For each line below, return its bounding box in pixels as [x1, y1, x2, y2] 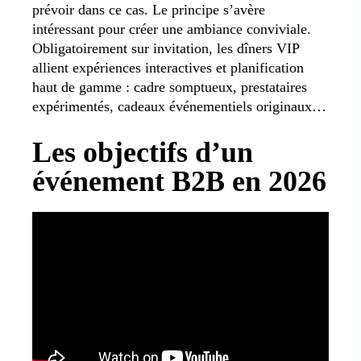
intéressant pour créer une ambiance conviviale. [32, 20, 311, 37]
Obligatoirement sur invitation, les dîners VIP [32, 39, 299, 56]
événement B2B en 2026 [32, 164, 326, 197]
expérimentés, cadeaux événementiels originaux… [32, 98, 326, 114]
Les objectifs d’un [32, 135, 253, 168]
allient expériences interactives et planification [32, 59, 304, 76]
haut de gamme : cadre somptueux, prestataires [32, 78, 307, 95]
